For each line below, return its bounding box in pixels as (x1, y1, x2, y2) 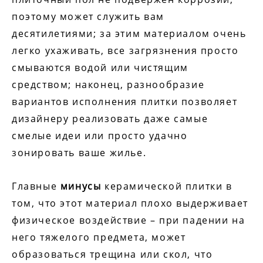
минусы (60, 180, 102, 193)
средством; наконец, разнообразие (12, 78, 205, 92)
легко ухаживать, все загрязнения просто (12, 44, 239, 58)
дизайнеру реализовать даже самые (12, 112, 208, 126)
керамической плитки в (101, 180, 232, 193)
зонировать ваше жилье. (12, 146, 147, 160)
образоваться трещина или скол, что (12, 248, 213, 261)
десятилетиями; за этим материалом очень (12, 27, 247, 41)
